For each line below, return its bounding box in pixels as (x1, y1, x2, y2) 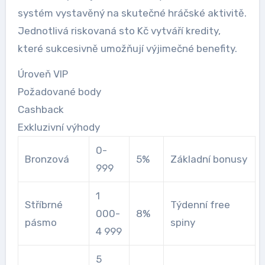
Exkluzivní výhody (17, 121, 100, 133)
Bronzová (24, 153, 69, 165)
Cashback (17, 104, 64, 115)
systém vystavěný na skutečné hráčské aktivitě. (17, 7, 247, 19)
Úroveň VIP (17, 68, 68, 80)
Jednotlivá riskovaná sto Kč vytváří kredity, (17, 25, 221, 37)
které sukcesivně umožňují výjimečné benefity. (17, 43, 237, 54)
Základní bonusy (170, 153, 247, 165)
